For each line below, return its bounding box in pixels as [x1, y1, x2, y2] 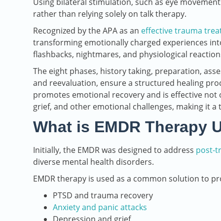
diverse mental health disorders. [33, 156, 154, 168]
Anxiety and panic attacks [53, 202, 147, 213]
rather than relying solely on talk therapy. [33, 8, 186, 20]
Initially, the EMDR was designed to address [33, 145, 196, 156]
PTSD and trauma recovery [53, 190, 153, 201]
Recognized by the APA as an [33, 25, 141, 37]
